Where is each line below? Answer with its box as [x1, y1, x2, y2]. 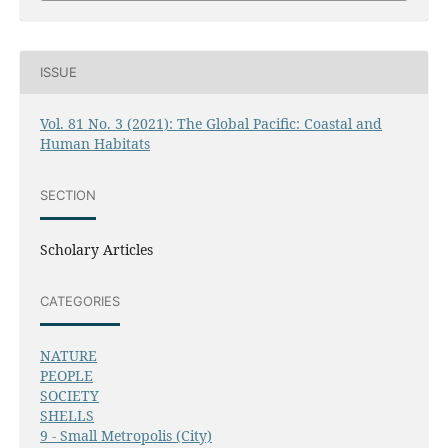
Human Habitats [39, 133, 150, 153]
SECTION [39, 187, 96, 204]
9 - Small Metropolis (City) [39, 425, 212, 445]
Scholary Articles [39, 239, 153, 259]
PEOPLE [39, 365, 93, 385]
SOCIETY [39, 385, 99, 405]
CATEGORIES [39, 293, 120, 310]
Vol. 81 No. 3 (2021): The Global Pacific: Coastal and [39, 113, 382, 133]
